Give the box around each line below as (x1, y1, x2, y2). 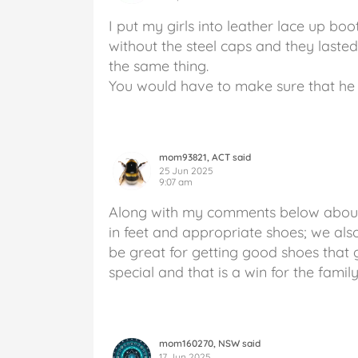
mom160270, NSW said (159, 336, 261, 349)
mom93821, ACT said (159, 150, 251, 163)
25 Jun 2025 (159, 164, 213, 177)
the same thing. (109, 56, 209, 75)
